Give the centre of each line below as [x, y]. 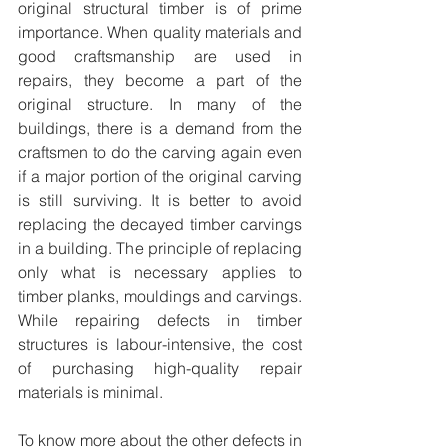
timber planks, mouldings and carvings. [160, 295]
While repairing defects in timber [160, 319]
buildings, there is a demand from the [160, 127]
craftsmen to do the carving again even [160, 151]
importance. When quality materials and [160, 31]
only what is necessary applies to [160, 271]
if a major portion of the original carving [160, 175]
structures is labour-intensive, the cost [160, 343]
